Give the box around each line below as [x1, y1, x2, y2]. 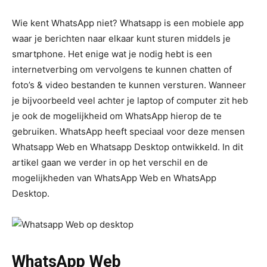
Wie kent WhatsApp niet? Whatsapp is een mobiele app [12, 17, 244, 29]
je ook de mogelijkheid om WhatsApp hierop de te [12, 110, 222, 122]
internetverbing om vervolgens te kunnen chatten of [12, 64, 232, 75]
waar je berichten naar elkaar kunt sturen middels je [12, 33, 231, 44]
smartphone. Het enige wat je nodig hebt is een [12, 48, 212, 60]
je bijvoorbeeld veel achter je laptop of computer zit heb [12, 95, 248, 106]
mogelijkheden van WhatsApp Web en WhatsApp [12, 172, 216, 184]
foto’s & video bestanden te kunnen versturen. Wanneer [12, 79, 246, 91]
